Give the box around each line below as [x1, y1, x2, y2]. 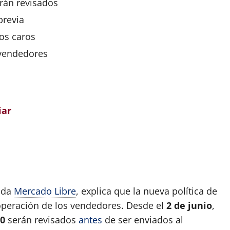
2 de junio [166, 199, 212, 212]
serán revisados [5, 213, 79, 226]
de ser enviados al [102, 213, 183, 226]
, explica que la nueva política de [76, 184, 217, 197]
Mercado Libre [14, 184, 76, 197]
